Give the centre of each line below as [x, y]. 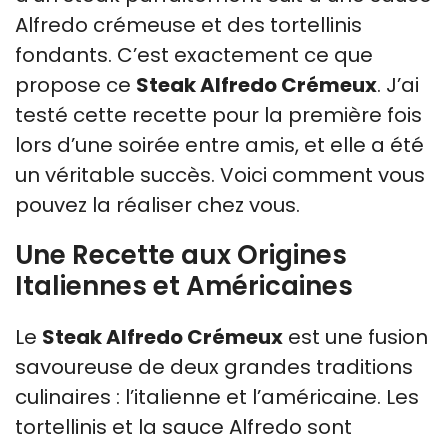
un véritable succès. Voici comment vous [220, 174]
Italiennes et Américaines [184, 285]
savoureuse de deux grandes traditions [214, 366]
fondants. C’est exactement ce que [194, 54]
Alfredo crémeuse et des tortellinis [188, 24]
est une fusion [355, 336]
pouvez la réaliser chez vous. [157, 204]
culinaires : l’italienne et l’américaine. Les [217, 396]
